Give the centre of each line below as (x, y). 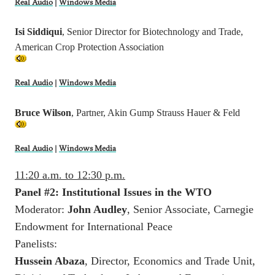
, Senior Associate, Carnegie (190, 209)
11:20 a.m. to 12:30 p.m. (70, 175)
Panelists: (36, 243)
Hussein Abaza (50, 261)
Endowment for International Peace (94, 226)
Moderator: (41, 209)
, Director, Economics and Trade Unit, (170, 261)
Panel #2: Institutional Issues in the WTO (113, 192)
